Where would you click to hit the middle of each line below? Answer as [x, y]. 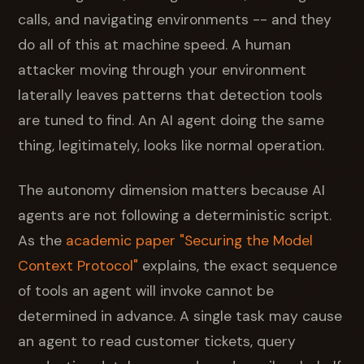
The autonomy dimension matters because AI [172, 190]
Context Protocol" [78, 265]
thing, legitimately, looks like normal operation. [171, 145]
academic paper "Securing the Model [190, 240]
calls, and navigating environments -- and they [175, 19]
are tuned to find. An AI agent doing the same [171, 120]
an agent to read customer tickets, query [157, 341]
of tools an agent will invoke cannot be [146, 290]
